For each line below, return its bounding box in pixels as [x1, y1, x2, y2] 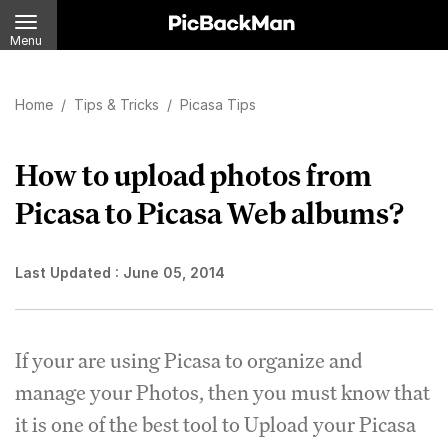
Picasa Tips [180, 96, 256, 113]
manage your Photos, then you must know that [15, 379, 430, 406]
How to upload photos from [15, 156, 372, 194]
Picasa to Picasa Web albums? [15, 194, 404, 232]
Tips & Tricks [74, 96, 163, 113]
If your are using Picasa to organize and [15, 347, 363, 374]
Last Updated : [15, 264, 123, 281]
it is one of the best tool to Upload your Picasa [15, 411, 416, 438]
